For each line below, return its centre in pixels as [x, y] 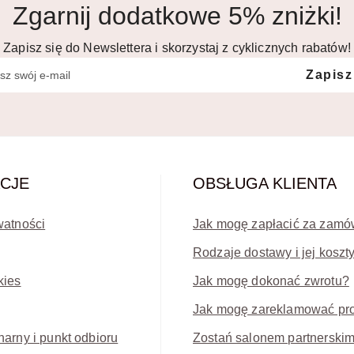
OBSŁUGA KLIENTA [265, 184]
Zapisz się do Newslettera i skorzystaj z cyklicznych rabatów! [177, 48]
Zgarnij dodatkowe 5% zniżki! [177, 16]
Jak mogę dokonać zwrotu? [271, 281]
